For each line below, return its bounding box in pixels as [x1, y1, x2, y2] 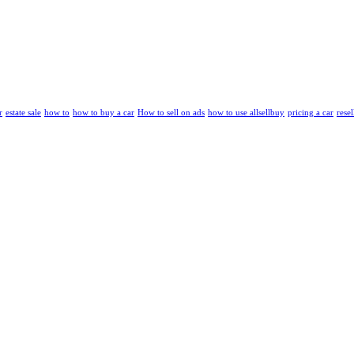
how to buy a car [73, 108, 134, 118]
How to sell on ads [137, 108, 205, 118]
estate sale [6, 108, 41, 118]
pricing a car [288, 108, 333, 118]
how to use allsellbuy [208, 108, 284, 118]
